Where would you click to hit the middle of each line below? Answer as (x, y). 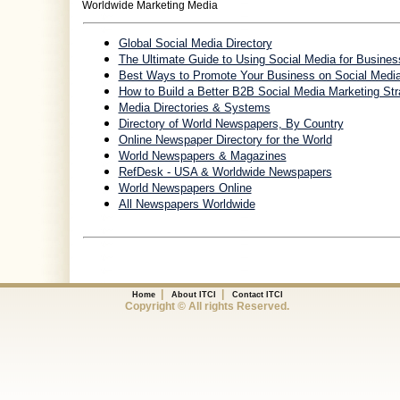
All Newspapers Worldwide (187, 204)
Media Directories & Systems (194, 108)
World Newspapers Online (185, 188)
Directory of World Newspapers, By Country (231, 124)
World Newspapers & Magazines (202, 156)
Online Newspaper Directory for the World (225, 140)
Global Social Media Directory (195, 43)
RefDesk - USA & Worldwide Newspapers (225, 172)
